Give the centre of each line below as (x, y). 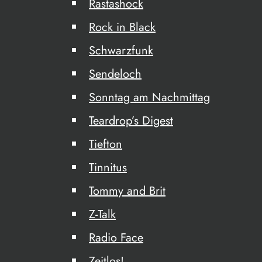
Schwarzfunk (121, 51)
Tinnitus (108, 168)
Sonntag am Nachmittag (149, 97)
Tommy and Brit (127, 191)
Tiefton (106, 144)
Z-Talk (102, 214)
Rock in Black (122, 27)
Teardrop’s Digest (131, 121)
